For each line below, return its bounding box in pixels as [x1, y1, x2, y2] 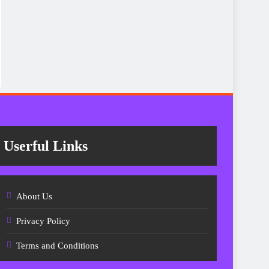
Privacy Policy [16, 216, 70, 226]
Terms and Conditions [16, 240, 98, 250]
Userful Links [3, 138, 88, 154]
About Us [16, 191, 52, 201]
